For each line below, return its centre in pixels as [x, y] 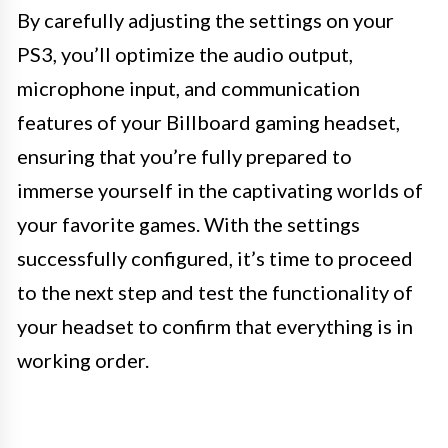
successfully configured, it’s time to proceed [215, 258]
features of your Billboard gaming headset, [208, 122]
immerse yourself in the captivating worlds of [220, 190]
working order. [83, 360]
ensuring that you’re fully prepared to [184, 156]
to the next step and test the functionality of [215, 292]
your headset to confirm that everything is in [215, 326]
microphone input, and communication [188, 88]
